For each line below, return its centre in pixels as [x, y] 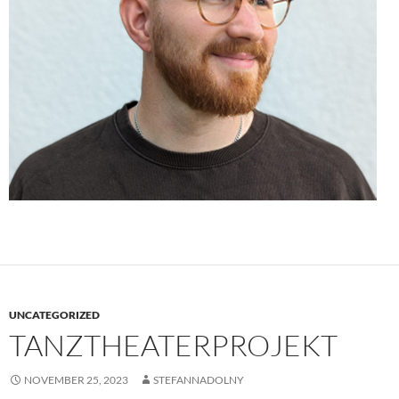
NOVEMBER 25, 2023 [76, 379]
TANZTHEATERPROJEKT [173, 345]
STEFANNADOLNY [199, 379]
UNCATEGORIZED [54, 314]
